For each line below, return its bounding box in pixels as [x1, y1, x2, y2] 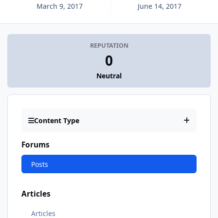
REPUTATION [90, 41, 128, 50]
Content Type [34, 116, 79, 126]
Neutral [96, 71, 122, 81]
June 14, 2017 [138, 1, 182, 11]
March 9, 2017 [36, 1, 83, 11]
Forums [21, 140, 50, 150]
